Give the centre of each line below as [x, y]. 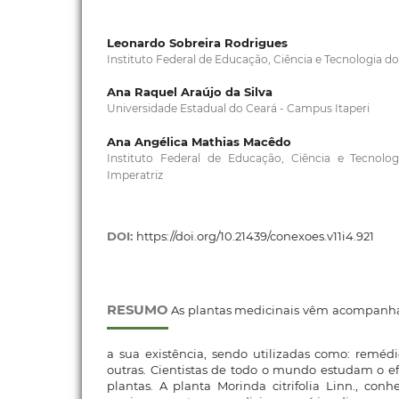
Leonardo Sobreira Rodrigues [197, 42]
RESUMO [137, 309]
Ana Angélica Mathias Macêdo [199, 141]
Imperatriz [134, 175]
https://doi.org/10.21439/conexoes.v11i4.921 [255, 236]
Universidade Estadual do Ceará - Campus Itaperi [238, 109]
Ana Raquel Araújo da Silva [189, 92]
